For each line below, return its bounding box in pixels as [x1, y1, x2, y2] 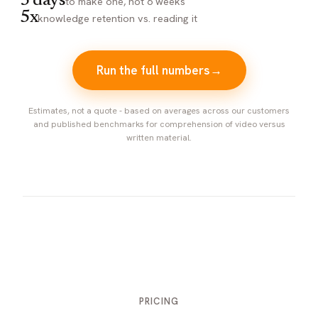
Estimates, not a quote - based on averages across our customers [28, 104, 290, 116]
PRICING [138, 295, 180, 307]
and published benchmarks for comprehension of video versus [33, 118, 285, 130]
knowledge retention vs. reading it [38, 11, 197, 25]
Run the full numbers [96, 62, 210, 78]
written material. [126, 131, 192, 143]
